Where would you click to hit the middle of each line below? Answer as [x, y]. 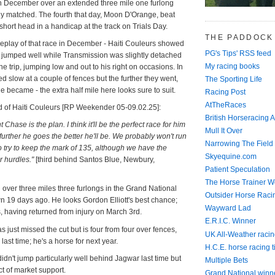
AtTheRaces [226, 105]
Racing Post [225, 92]
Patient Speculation [238, 170]
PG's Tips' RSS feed [238, 53]
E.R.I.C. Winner [230, 221]
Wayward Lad [228, 208]
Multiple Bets [227, 260]
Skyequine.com [231, 157]
